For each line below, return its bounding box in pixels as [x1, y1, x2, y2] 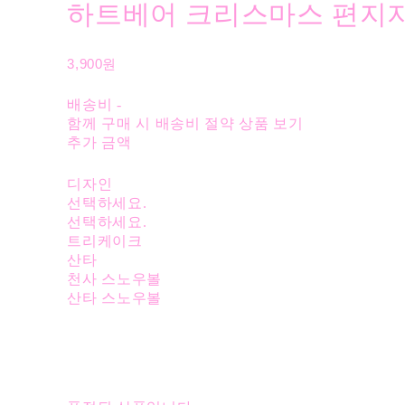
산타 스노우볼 [67, 290, 162, 306]
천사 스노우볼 [67, 271, 162, 287]
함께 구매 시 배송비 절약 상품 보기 [67, 116, 304, 132]
